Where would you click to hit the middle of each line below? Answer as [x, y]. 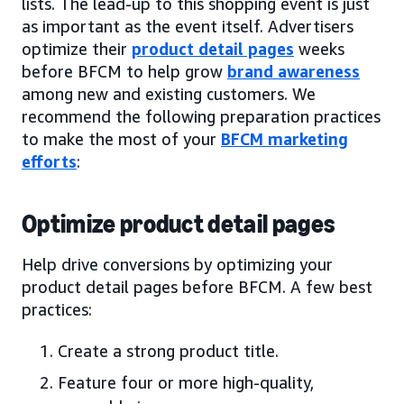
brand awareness [294, 71]
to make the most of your [121, 138]
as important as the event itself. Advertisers [188, 26]
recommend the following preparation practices [201, 116]
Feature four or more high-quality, [186, 382]
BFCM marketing [285, 138]
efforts [49, 161]
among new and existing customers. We [169, 93]
